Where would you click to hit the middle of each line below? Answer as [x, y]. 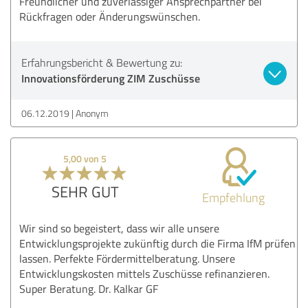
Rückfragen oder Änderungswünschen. [110, 16]
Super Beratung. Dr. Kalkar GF [89, 288]
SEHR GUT [85, 191]
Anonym [92, 113]
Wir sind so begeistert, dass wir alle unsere [119, 228]
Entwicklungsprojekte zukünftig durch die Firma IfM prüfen [157, 243]
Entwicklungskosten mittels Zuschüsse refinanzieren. [144, 273]
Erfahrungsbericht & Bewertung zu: [102, 62]
